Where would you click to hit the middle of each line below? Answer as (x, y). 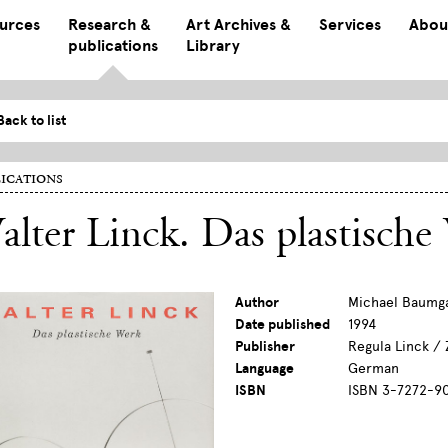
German (374, 369)
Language (265, 369)
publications (112, 46)
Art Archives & (238, 25)
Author (257, 303)
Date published (283, 325)
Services (349, 25)
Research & (109, 25)
